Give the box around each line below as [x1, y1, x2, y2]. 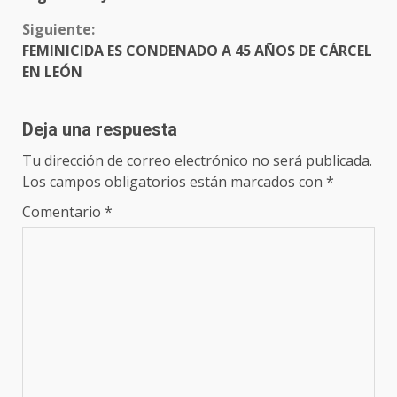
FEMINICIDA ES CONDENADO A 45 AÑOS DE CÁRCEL [22, 41, 372, 61]
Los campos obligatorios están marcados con [22, 172, 326, 192]
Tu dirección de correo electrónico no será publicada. [22, 151, 372, 171]
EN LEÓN [22, 62, 82, 82]
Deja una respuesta [22, 119, 177, 141]
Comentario [22, 202, 105, 222]
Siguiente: [22, 19, 95, 40]
